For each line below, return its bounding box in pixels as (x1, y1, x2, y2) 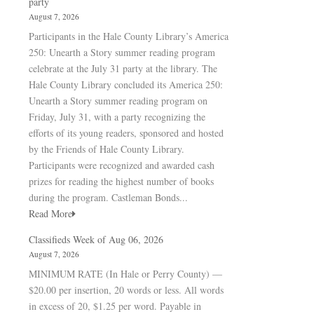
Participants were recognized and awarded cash (29, 158, 214, 172)
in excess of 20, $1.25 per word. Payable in (29, 299, 201, 313)
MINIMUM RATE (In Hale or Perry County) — (29, 267, 222, 280)
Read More (29, 207, 72, 220)
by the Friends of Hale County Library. (29, 142, 184, 156)
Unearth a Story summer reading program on (29, 94, 207, 107)
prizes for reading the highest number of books (29, 175, 214, 188)
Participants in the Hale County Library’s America (29, 29, 228, 43)
